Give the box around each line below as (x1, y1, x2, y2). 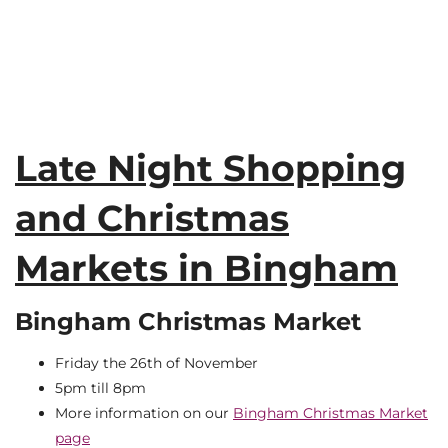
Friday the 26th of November (55, 353, 258, 372)
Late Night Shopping (15, 145, 406, 190)
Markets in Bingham (15, 245, 398, 290)
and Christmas (15, 195, 289, 240)
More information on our (55, 403, 233, 422)
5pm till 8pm (55, 378, 146, 397)
